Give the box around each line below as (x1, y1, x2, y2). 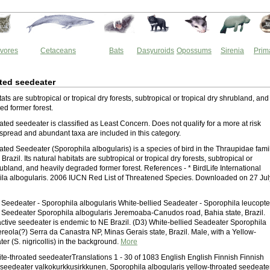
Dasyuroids (137, 46, 174, 55)
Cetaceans (40, 46, 76, 55)
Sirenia (221, 46, 244, 55)
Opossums (177, 46, 212, 55)
